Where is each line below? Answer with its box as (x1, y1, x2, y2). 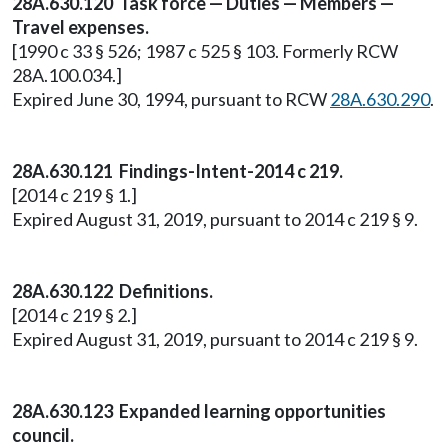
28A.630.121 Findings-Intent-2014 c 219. (12, 160, 343, 182)
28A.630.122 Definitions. (12, 280, 213, 302)
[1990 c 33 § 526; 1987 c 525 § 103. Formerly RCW (12, 40, 398, 62)
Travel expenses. (12, 16, 149, 38)
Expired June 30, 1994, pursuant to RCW (12, 88, 330, 110)
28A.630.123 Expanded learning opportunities (12, 400, 386, 422)
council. (12, 424, 74, 446)
